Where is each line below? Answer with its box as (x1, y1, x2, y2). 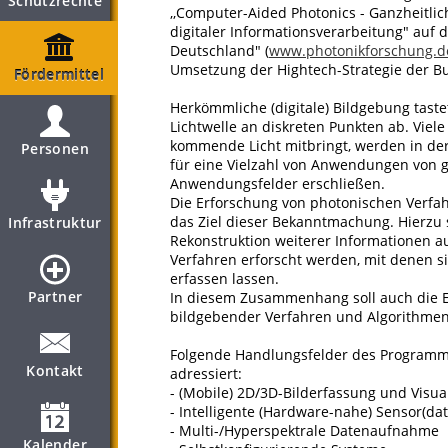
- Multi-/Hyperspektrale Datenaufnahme (170, 421, 439, 440)
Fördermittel (13, 65, 105, 84)
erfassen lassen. (170, 269, 279, 288)
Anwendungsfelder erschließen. (170, 174, 385, 193)
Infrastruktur (8, 213, 102, 232)
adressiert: (170, 364, 242, 383)
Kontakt (26, 361, 84, 380)
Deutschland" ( (170, 41, 269, 60)
